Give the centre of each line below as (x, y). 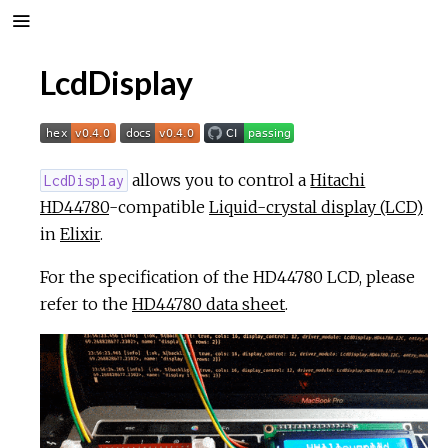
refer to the (86, 304)
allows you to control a (219, 180)
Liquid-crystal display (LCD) (316, 207)
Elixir (80, 234)
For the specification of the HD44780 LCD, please (227, 277)
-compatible (159, 207)
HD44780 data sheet (208, 304)
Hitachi (338, 180)
